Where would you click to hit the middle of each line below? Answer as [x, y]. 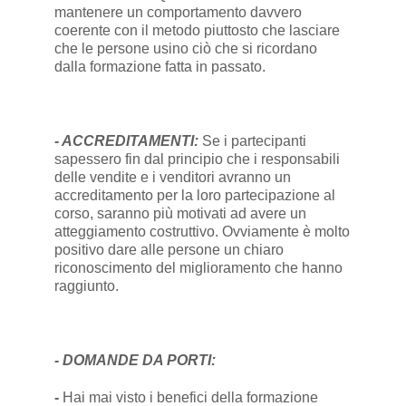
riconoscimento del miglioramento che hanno [198, 268]
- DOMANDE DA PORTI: [136, 361]
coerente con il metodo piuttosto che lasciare [197, 31]
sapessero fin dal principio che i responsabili [197, 159]
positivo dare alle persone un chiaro [169, 250]
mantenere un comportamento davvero [178, 13]
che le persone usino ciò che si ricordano [185, 49]
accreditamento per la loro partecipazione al [194, 196]
